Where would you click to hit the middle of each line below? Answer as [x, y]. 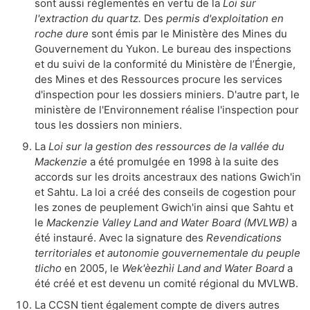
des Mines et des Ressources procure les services [158, 79]
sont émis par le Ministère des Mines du [188, 33]
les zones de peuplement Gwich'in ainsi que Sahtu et [164, 207]
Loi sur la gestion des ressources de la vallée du [166, 146]
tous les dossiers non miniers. [108, 125]
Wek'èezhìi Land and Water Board [203, 268]
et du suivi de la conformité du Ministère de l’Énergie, [165, 64]
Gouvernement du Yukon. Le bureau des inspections [163, 48]
